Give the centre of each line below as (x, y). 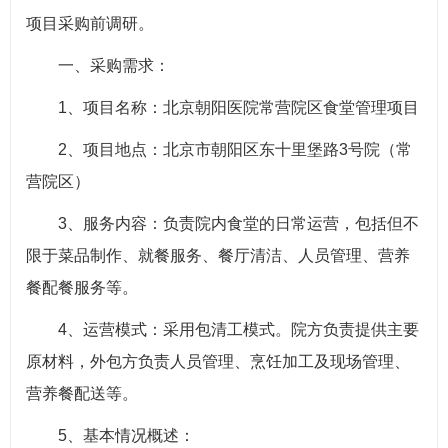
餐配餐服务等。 (82, 287)
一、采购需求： (98, 65)
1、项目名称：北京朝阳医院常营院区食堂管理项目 (222, 107)
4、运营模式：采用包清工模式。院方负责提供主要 (222, 329)
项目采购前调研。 (90, 23)
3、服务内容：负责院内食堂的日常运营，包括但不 (222, 223)
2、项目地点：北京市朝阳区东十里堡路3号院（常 (219, 149)
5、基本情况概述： (110, 435)
